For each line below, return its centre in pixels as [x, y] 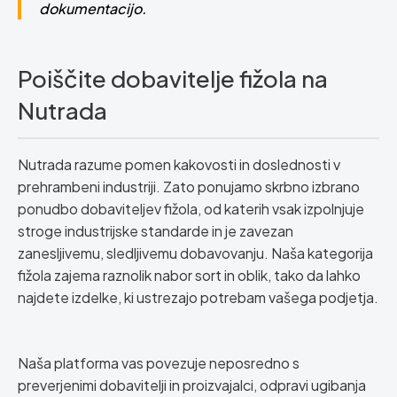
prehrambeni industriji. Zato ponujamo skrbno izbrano [189, 187]
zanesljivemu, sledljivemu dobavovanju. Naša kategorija [195, 253]
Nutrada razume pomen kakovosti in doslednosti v [179, 164]
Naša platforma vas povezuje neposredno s [159, 363]
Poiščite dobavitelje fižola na [173, 78]
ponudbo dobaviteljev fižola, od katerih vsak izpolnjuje [191, 209]
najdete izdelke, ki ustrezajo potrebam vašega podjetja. [198, 297]
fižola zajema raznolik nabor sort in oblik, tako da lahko [189, 275]
